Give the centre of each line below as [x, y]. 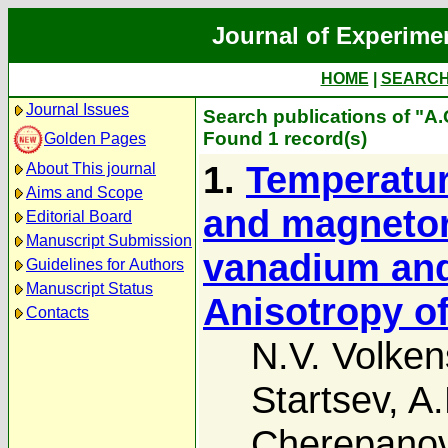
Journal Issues [77, 109]
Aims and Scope [84, 192]
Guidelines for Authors [105, 264]
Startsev [319, 399]
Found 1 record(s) [285, 138]
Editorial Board [79, 216]
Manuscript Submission [109, 240]
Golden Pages [95, 138]
